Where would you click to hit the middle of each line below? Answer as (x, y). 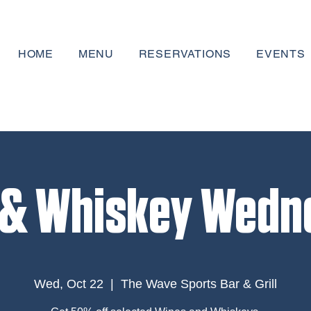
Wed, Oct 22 (69, 284)
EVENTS (281, 54)
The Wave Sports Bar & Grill (199, 284)
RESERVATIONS (185, 54)
